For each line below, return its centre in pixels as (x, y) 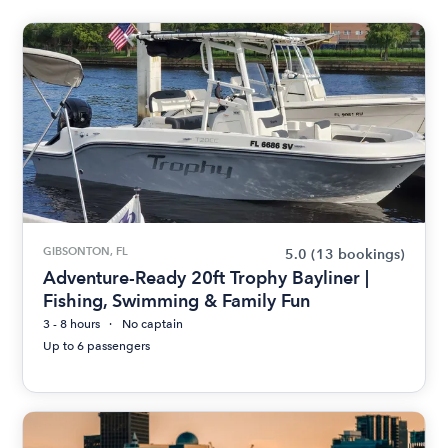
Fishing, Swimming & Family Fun (177, 300)
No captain (153, 324)
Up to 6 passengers (97, 346)
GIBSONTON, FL (86, 251)
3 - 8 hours (72, 324)
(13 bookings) (357, 254)
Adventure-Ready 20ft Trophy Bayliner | (206, 277)
